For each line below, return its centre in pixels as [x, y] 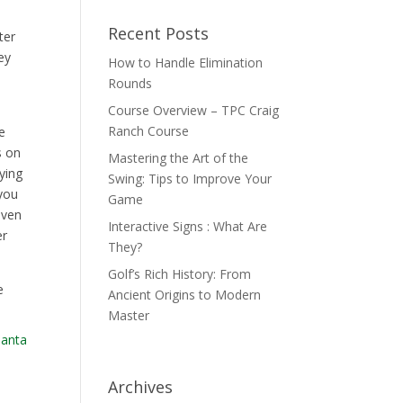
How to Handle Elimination [186, 62]
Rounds [130, 83]
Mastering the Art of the [179, 157]
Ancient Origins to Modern [185, 294]
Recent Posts [159, 33]
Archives [141, 386]
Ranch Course [149, 130]
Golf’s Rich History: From [180, 273]
